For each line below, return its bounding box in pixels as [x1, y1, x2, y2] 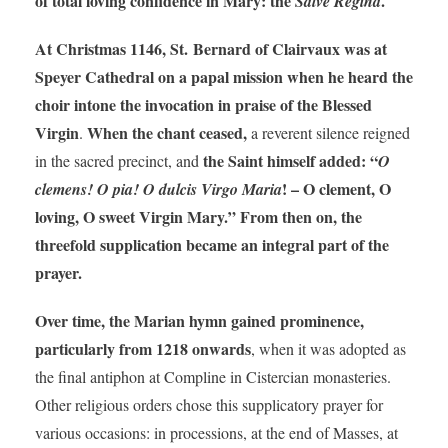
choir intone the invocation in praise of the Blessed [34, 93, 372, 117]
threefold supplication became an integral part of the [34, 233, 389, 257]
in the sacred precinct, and [34, 150, 203, 172]
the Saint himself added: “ [202, 149, 378, 173]
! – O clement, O [281, 177, 391, 201]
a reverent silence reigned [246, 122, 410, 144]
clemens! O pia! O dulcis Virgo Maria [34, 178, 282, 201]
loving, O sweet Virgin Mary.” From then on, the [34, 205, 362, 229]
